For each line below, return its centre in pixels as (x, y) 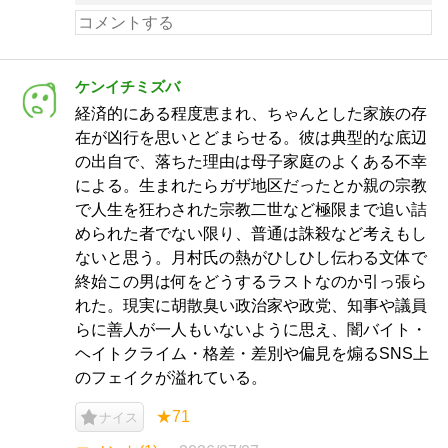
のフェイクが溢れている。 (171, 377)
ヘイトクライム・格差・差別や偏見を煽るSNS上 (252, 353)
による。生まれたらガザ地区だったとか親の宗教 (251, 185)
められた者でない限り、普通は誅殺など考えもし (251, 233)
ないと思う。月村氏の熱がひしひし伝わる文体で (251, 257)
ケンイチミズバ (127, 86)
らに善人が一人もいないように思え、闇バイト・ (251, 329)
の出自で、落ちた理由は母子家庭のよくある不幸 (251, 161)
